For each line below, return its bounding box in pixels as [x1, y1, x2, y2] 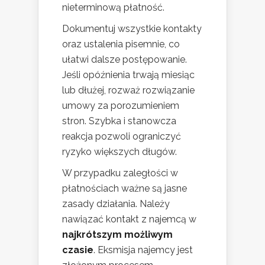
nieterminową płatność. [62, 2, 164, 14]
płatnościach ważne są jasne [62, 183, 187, 195]
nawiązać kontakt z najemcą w [62, 214, 196, 225]
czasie [62, 244, 93, 256]
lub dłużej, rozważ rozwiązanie [62, 85, 195, 96]
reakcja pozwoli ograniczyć [62, 131, 181, 143]
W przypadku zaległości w [62, 167, 178, 179]
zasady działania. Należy [62, 198, 170, 210]
